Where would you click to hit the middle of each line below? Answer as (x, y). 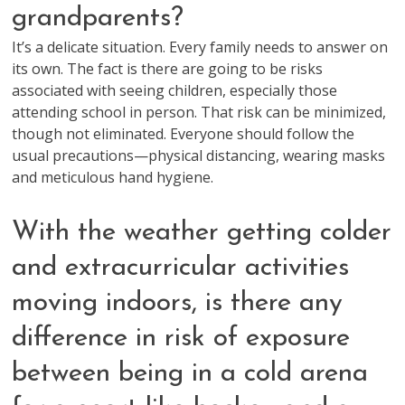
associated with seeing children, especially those (175, 90)
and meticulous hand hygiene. (113, 177)
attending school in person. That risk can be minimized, (199, 112)
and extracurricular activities (181, 268)
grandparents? (98, 19)
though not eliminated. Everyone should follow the (184, 134)
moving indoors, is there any (178, 303)
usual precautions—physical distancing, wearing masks (199, 155)
